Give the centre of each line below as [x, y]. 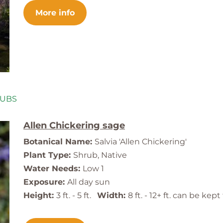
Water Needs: [53, 169]
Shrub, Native [100, 155]
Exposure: [45, 182]
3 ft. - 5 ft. [77, 196]
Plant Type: [48, 155]
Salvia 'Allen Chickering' [141, 142]
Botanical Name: [59, 142]
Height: [40, 196]
